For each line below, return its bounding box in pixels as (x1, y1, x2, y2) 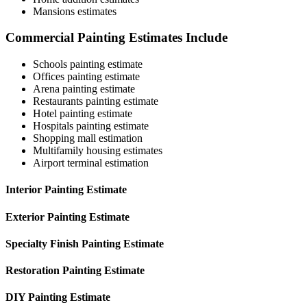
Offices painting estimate (33, 71, 140, 83)
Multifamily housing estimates (33, 145, 162, 157)
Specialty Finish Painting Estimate (5, 237, 164, 249)
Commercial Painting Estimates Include (5, 30, 228, 45)
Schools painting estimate (33, 58, 143, 71)
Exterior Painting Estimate (5, 210, 130, 223)
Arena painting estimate (33, 83, 135, 95)
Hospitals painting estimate (33, 120, 149, 132)
